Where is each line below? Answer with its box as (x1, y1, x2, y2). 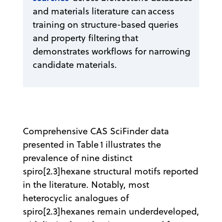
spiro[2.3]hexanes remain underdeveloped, (23, 205, 199, 218)
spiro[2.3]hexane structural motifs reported (23, 165, 198, 177)
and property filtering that (33, 31, 138, 44)
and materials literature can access (33, 4, 174, 17)
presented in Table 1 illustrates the (23, 138, 161, 151)
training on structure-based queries (33, 18, 178, 31)
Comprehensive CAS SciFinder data (23, 124, 169, 137)
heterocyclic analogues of (23, 191, 129, 204)
